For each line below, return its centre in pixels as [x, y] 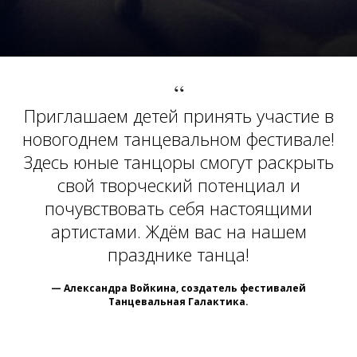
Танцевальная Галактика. [178, 302]
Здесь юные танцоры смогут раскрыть [178, 162]
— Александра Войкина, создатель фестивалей [178, 288]
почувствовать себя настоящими [178, 208]
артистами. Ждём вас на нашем [178, 231]
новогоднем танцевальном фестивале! [178, 139]
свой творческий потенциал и [178, 185]
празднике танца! [178, 255]
